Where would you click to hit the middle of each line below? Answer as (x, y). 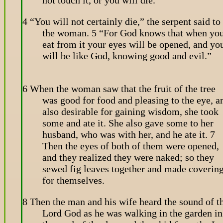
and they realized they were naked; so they (128, 157)
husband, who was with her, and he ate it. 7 (129, 134)
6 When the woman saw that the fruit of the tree (119, 88)
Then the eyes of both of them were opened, (131, 146)
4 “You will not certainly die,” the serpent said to (121, 21)
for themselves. (73, 180)
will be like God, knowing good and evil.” (127, 56)
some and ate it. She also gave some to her (128, 123)
